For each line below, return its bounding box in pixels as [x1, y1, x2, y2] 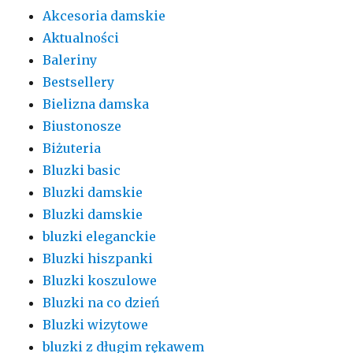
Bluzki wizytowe [43, 317, 149, 333]
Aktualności [43, 30, 120, 46]
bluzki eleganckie [43, 229, 157, 245]
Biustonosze [43, 118, 122, 135]
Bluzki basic [43, 162, 121, 179]
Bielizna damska [43, 96, 150, 113]
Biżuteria [43, 140, 102, 157]
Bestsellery [43, 74, 115, 91]
